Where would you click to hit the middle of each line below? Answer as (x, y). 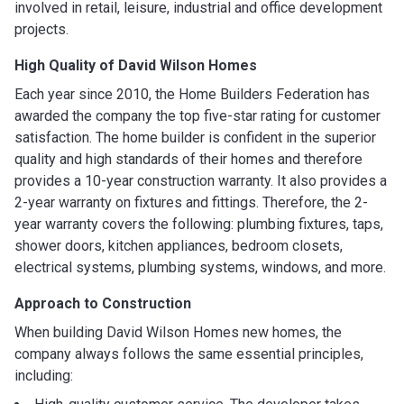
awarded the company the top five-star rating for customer (197, 115)
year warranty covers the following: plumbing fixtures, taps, (199, 224)
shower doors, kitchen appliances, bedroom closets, (179, 245)
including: (44, 375)
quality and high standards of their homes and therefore (188, 159)
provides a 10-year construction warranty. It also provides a (201, 180)
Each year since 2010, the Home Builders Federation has (192, 94)
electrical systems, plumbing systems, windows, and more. (200, 267)
